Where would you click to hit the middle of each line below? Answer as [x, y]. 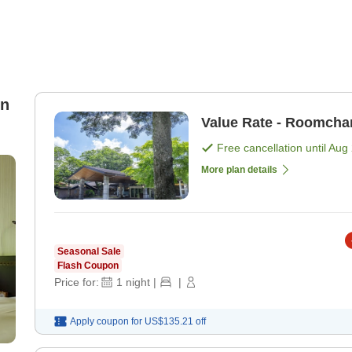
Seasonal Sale [89, 252]
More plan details [239, 170]
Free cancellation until [273, 148]
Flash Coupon [88, 266]
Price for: [77, 282]
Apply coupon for [106, 322]
